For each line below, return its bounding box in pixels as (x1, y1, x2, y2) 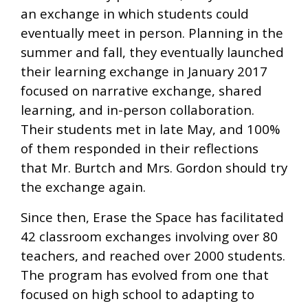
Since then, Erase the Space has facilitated (21, 208, 284, 226)
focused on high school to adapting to (21, 285, 254, 303)
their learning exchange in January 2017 (21, 63, 267, 80)
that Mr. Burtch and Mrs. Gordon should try (21, 159, 287, 177)
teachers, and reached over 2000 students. (21, 247, 285, 265)
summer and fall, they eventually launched (21, 43, 284, 61)
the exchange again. (21, 178, 146, 196)
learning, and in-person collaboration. (21, 101, 254, 119)
